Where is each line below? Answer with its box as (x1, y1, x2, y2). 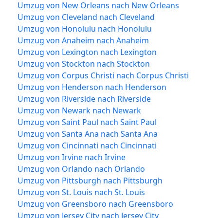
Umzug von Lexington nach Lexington (18, 46, 157, 57)
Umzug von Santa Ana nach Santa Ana (18, 128, 158, 139)
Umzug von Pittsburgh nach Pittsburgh (18, 175, 163, 186)
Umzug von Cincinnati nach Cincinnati (18, 140, 157, 151)
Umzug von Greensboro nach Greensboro (18, 198, 173, 209)
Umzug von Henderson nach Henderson (18, 81, 166, 92)
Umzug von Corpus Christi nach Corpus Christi (18, 70, 189, 81)
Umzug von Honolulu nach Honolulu (18, 23, 152, 34)
